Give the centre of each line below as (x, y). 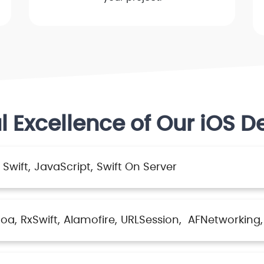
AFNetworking (224, 221)
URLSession (150, 221)
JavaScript (62, 168)
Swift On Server (137, 168)
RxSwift (39, 221)
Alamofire (89, 221)
